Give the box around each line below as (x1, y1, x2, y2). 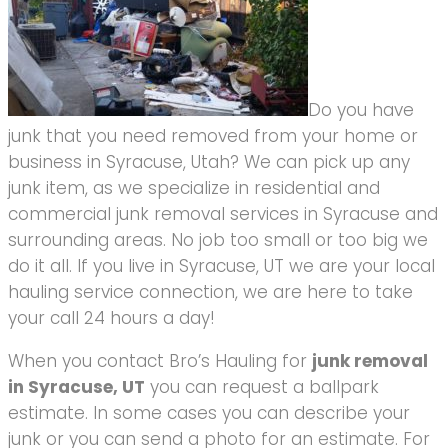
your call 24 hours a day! (8, 306, 215, 331)
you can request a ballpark (145, 375, 379, 400)
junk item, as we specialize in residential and (8, 176, 380, 201)
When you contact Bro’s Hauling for (8, 349, 312, 374)
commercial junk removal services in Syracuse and (8, 202, 438, 227)
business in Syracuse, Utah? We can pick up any (8, 150, 410, 175)
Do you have (308, 98, 414, 123)
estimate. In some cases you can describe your (8, 401, 410, 426)
